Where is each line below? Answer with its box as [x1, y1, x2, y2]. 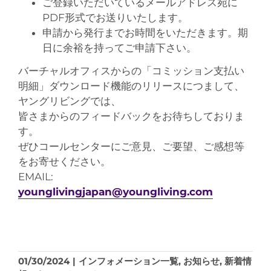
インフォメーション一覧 [79, 255, 178, 267]
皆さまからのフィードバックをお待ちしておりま [18, 109, 244, 122]
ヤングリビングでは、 [18, 94, 121, 107]
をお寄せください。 [18, 155, 111, 168]
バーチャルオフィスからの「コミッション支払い [18, 64, 244, 77]
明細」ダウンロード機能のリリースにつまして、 [18, 79, 244, 92]
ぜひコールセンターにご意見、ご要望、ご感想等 [18, 140, 244, 152]
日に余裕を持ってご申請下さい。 [42, 41, 197, 54]
